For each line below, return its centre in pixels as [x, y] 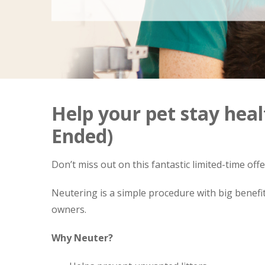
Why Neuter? [82, 237]
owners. [69, 209]
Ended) [82, 135]
